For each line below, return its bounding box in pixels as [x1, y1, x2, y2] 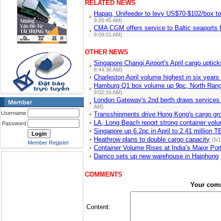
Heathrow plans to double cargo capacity [94, 136, 210, 143]
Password [2, 120, 26, 126]
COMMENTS [85, 171, 122, 178]
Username [1, 110, 26, 116]
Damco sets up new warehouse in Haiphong [94, 152, 219, 160]
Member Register [28, 140, 69, 146]
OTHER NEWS [85, 48, 128, 56]
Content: [86, 203, 110, 211]
